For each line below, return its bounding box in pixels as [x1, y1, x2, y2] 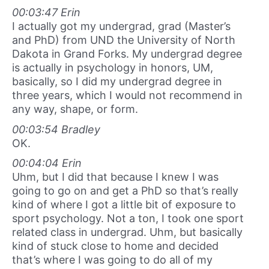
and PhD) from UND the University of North [12, 34, 235, 47]
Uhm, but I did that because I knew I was [12, 171, 219, 184]
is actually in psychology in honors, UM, [12, 61, 213, 74]
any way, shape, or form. [12, 103, 138, 116]
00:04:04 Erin [12, 157, 82, 170]
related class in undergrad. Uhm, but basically [12, 226, 243, 239]
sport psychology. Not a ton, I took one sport [12, 212, 244, 225]
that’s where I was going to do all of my [12, 253, 213, 267]
